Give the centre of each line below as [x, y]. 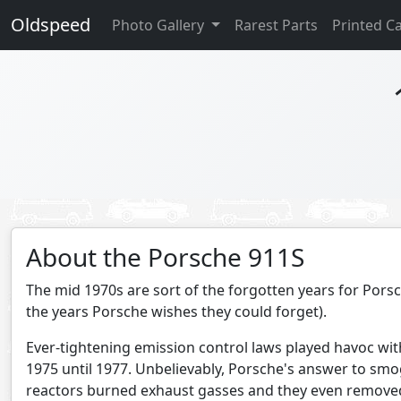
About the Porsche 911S [165, 257]
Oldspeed [51, 25]
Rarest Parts [276, 25]
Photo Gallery [160, 25]
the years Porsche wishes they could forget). [176, 311]
